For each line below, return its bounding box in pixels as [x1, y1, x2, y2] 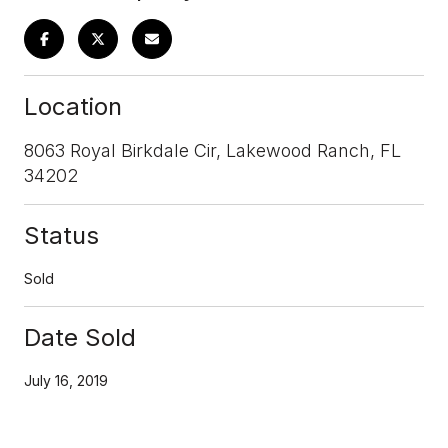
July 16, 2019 [24, 371, 108, 389]
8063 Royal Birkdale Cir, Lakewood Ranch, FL [24, 139, 401, 161]
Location [24, 91, 122, 121]
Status [24, 220, 99, 250]
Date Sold [24, 322, 136, 352]
